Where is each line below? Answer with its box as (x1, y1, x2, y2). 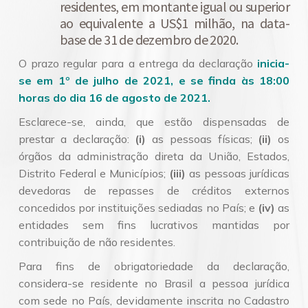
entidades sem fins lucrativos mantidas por (19, 218, 289, 232)
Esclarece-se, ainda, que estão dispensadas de (19, 115, 289, 129)
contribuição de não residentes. (19, 235, 175, 249)
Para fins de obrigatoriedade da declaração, (19, 259, 289, 273)
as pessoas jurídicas (186, 166, 289, 180)
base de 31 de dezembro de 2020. (60, 31, 239, 48)
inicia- (257, 56, 289, 70)
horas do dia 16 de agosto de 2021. (19, 91, 210, 104)
